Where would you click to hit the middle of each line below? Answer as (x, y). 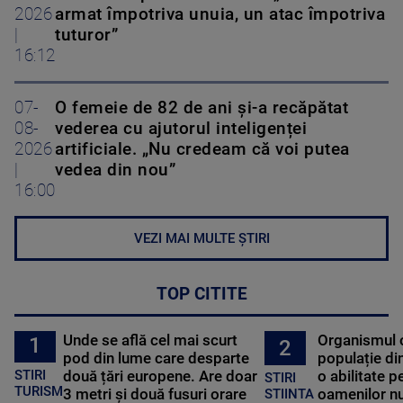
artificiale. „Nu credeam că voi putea (202, 150)
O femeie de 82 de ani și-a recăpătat (201, 108)
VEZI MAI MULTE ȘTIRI (201, 239)
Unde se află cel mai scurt (151, 340)
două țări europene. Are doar (161, 376)
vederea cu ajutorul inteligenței (181, 129)
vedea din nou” (115, 170)
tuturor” (86, 36)
